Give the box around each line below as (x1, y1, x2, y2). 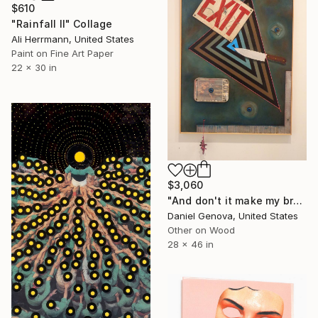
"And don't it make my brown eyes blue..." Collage (292, 194, 302, 207)
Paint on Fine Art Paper (11, 47, 114, 59)
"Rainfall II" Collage (11, 17, 113, 30)
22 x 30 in (11, 61, 57, 73)
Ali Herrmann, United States (11, 33, 134, 45)
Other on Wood (168, 224, 235, 236)
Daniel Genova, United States (168, 210, 298, 222)
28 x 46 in (168, 238, 214, 251)
